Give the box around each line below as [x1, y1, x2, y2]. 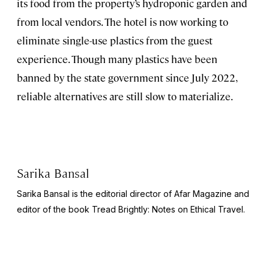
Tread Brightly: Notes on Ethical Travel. [92, 204, 245, 215]
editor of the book [17, 204, 92, 215]
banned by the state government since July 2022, [17, 71, 237, 85]
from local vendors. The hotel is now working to [17, 15, 228, 29]
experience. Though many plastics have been [17, 52, 217, 66]
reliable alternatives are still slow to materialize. [17, 89, 233, 103]
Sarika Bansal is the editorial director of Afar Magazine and [17, 189, 249, 199]
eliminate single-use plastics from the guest [17, 34, 213, 47]
